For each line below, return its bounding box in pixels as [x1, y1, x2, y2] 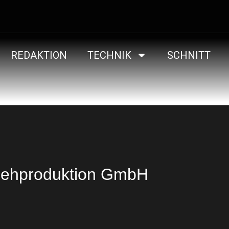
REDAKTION [11, 49, 67, 61]
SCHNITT [167, 49, 211, 61]
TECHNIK [87, 49, 132, 61]
